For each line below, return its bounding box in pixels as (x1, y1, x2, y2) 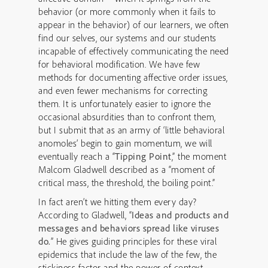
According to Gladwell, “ (38, 209, 132, 221)
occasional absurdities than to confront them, (38, 111, 216, 123)
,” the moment (171, 150, 226, 162)
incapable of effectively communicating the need (38, 45, 229, 57)
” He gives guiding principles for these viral (50, 235, 217, 247)
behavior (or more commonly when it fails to (38, 5, 216, 17)
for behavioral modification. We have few (38, 58, 200, 70)
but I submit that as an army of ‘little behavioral (38, 124, 224, 136)
